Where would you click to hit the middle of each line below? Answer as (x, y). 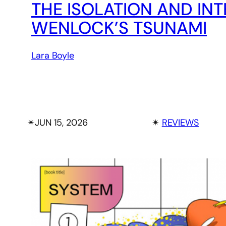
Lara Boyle (53, 56)
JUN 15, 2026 (61, 123)
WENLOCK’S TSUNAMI (119, 28)
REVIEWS (180, 123)
